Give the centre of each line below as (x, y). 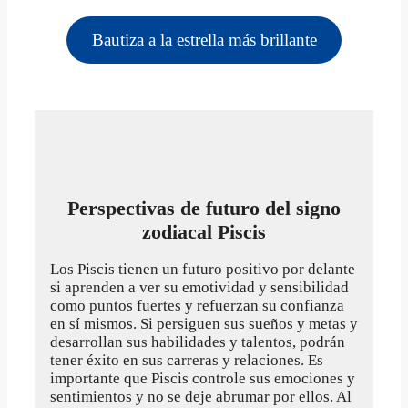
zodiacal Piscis (204, 231)
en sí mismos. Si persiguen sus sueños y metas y (204, 324)
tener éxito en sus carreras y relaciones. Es (187, 361)
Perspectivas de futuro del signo (204, 208)
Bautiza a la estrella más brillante (204, 39)
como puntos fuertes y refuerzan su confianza (197, 306)
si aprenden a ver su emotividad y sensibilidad (199, 288)
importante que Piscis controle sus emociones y (203, 379)
